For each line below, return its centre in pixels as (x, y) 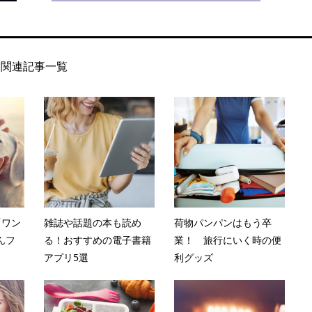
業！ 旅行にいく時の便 (227, 240)
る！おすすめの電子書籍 (97, 240)
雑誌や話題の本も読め (92, 222)
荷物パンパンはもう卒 (223, 222)
